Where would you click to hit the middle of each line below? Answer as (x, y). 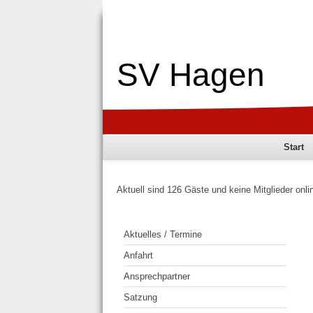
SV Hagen (191, 75)
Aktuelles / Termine (163, 234)
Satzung (140, 297)
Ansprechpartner (157, 276)
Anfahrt (138, 255)
